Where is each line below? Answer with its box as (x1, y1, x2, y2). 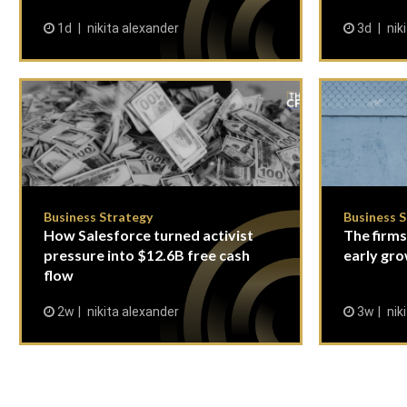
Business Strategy (44, 209, 153, 224)
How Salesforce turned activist (44, 226, 253, 243)
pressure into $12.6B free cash (44, 246, 250, 263)
